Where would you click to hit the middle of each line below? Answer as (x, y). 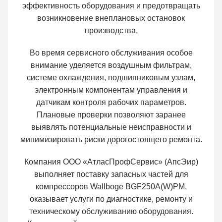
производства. (111, 31)
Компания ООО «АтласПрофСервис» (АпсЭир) (111, 162)
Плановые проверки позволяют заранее (111, 115)
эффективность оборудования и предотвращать (111, 6)
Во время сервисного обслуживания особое (111, 53)
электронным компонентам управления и (111, 90)
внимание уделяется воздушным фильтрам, (111, 65)
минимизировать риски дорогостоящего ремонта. (111, 140)
